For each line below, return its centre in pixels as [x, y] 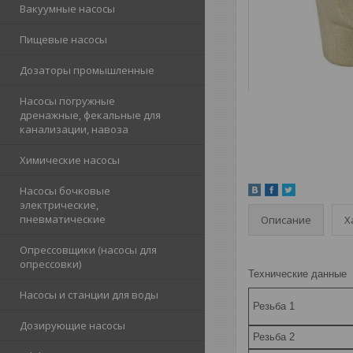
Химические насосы [70, 160]
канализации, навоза [74, 129]
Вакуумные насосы [67, 9]
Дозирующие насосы [72, 325]
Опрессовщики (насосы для [88, 250]
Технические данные [297, 274]
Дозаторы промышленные [87, 70]
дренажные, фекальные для [90, 115]
